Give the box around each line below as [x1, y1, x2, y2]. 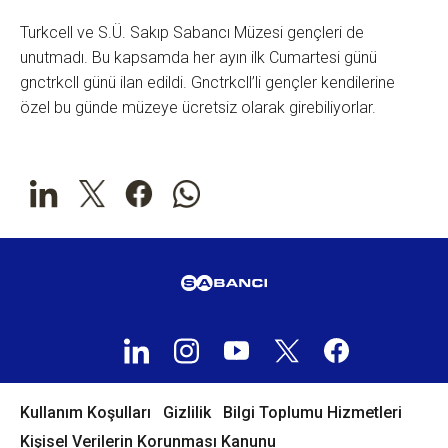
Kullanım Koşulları [20, 403, 151, 423]
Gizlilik [163, 403, 211, 423]
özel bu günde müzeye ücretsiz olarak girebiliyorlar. [20, 98, 376, 118]
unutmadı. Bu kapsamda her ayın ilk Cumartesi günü [20, 48, 377, 68]
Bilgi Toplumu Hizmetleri [223, 403, 402, 423]
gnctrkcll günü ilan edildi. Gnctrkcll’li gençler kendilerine [20, 73, 395, 93]
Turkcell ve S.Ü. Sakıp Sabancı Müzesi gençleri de [20, 23, 364, 43]
